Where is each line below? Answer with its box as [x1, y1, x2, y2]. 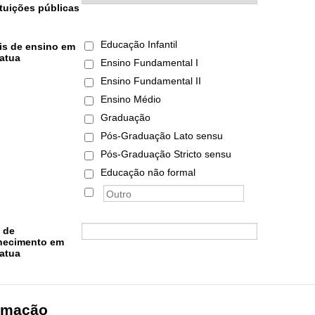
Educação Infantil [101, 39, 177, 50]
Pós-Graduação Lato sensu [101, 130, 223, 141]
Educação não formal [101, 167, 195, 178]
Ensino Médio [101, 94, 161, 105]
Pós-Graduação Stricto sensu [101, 148, 231, 160]
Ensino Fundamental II [101, 75, 201, 86]
